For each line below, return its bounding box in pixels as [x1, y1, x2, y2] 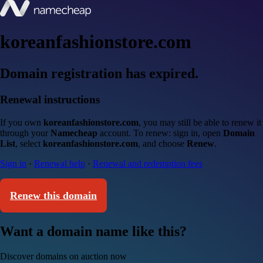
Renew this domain [10, 189, 97, 201]
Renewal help [34, 158, 85, 168]
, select [15, 138, 43, 149]
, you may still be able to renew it [139, 117, 261, 127]
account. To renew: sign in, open [97, 127, 223, 138]
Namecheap [50, 127, 97, 138]
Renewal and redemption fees [93, 158, 203, 168]
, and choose [138, 138, 187, 149]
